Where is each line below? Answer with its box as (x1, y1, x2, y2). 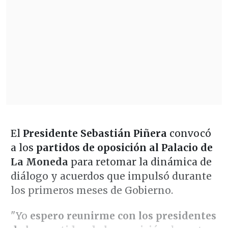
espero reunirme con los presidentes (30, 210, 216, 222)
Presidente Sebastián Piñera (22, 127, 167, 140)
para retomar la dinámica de (68, 156, 212, 168)
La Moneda (10, 156, 68, 168)
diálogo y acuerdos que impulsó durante (10, 170, 212, 183)
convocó (166, 127, 211, 140)
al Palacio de (149, 141, 213, 154)
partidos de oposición (36, 141, 147, 154)
